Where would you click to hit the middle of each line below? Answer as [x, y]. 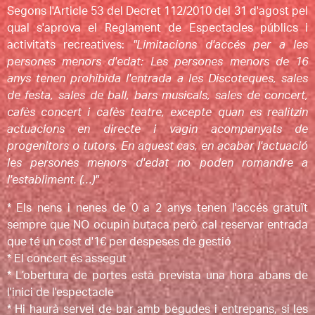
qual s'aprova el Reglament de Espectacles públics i [157, 28]
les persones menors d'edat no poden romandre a [157, 163]
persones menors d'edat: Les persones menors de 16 [157, 62]
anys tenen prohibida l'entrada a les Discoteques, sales [157, 78]
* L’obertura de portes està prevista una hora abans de [157, 275]
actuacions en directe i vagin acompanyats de [157, 129]
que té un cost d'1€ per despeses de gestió [119, 242]
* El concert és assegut [66, 258]
